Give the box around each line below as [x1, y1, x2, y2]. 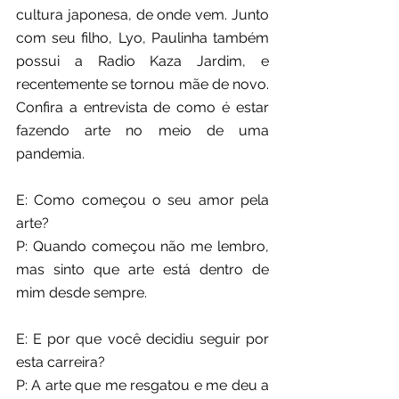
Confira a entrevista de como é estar [16, 99, 269, 117]
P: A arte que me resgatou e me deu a [16, 377, 269, 395]
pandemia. [16, 145, 85, 163]
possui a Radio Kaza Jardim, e [16, 53, 269, 70]
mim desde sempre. [16, 284, 147, 302]
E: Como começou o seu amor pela [16, 191, 269, 209]
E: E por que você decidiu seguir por [16, 330, 269, 348]
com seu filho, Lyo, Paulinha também [16, 29, 269, 47]
